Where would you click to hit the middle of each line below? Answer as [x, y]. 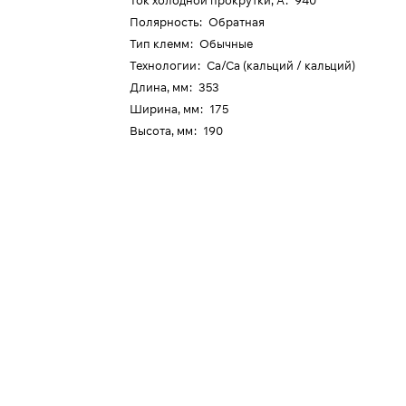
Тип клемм [160, 43]
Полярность [164, 22]
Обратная [237, 22]
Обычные [227, 43]
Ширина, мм [165, 109]
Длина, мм [159, 87]
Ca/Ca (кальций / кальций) [281, 65]
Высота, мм [162, 130]
